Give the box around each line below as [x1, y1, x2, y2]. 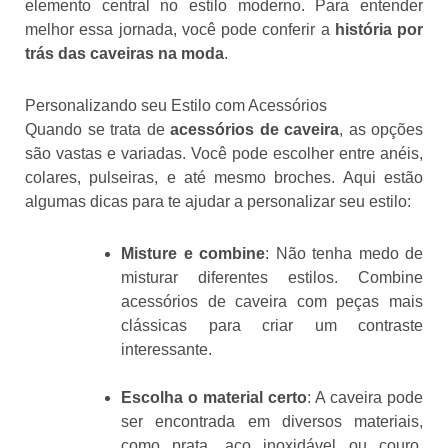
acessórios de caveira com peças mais [121, 292, 423, 310]
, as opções [339, 120, 423, 138]
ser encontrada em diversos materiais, [121, 412, 423, 430]
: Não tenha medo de [265, 244, 423, 262]
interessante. [121, 340, 212, 358]
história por [334, 20, 423, 38]
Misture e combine [121, 244, 265, 262]
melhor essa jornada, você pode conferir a [25, 20, 335, 38]
